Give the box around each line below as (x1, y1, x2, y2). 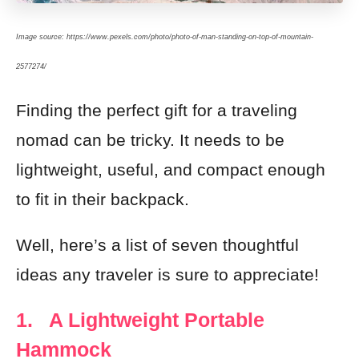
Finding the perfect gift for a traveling (16, 101, 297, 119)
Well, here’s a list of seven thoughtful (16, 236, 299, 254)
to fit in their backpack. (16, 190, 189, 208)
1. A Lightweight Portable (16, 309, 264, 331)
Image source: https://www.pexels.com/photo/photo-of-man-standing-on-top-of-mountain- (16, 33, 313, 42)
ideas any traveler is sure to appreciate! (16, 265, 319, 284)
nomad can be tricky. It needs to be (16, 131, 284, 149)
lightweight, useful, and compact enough (16, 160, 325, 179)
